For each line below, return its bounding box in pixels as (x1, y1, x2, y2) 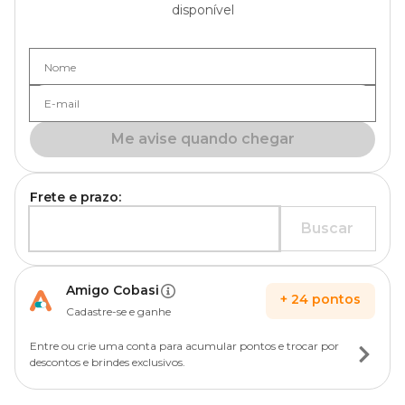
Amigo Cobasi (66, 282, 159, 298)
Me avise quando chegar (110, 130, 295, 147)
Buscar (301, 220, 353, 237)
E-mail (44, 97, 80, 110)
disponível (171, 2, 234, 18)
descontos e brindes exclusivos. (30, 355, 185, 369)
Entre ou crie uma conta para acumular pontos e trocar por (30, 339, 339, 353)
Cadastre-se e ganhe (66, 305, 171, 318)
